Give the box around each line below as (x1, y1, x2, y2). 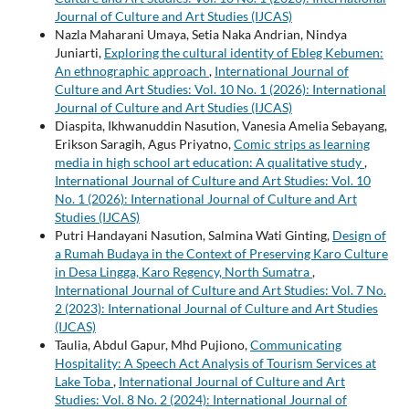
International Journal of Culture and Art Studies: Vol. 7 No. (54, 281, 386, 298)
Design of (331, 226, 386, 243)
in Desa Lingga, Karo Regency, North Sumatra (54, 263, 312, 279)
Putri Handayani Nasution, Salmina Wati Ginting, (54, 226, 332, 243)
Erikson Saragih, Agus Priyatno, (54, 135, 234, 152)
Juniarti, (54, 44, 104, 60)
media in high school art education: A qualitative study (54, 153, 364, 170)
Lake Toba (54, 372, 113, 389)
